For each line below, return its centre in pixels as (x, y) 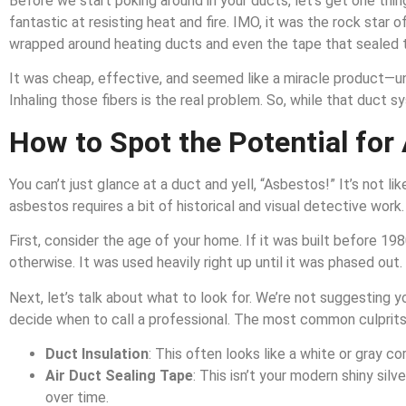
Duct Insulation (97, 354)
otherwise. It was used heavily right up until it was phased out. (206, 263)
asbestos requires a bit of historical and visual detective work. (207, 206)
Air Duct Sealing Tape (119, 376)
